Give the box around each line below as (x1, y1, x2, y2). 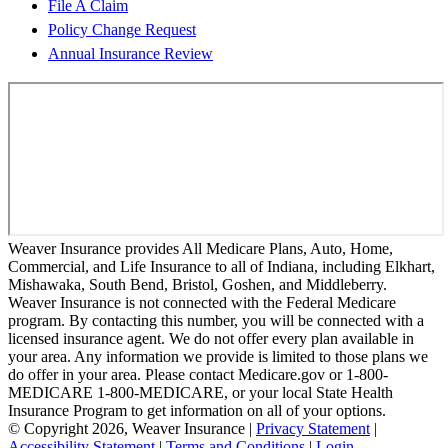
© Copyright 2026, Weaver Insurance (8, 419, 245, 437)
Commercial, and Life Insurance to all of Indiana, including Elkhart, (8, 257, 435, 275)
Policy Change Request (48, 20, 196, 38)
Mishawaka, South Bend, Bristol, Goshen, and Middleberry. (8, 275, 387, 293)
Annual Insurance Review (48, 44, 213, 62)
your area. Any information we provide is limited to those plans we (8, 347, 428, 365)
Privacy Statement (256, 419, 370, 437)
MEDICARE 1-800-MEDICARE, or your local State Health (8, 383, 393, 401)
